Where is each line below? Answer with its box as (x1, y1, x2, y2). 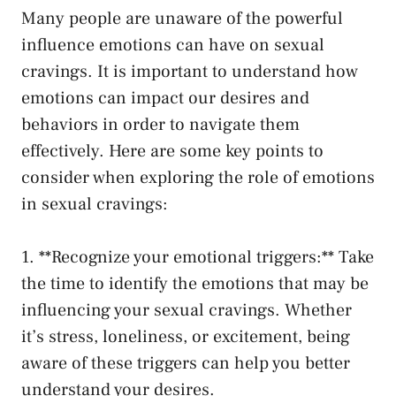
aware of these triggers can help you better (21, 352, 350, 376)
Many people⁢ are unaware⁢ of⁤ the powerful (21, 7, 343, 31)
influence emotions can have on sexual (21, 34, 324, 57)
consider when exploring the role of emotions (21, 166, 375, 190)
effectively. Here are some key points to (21, 140, 324, 164)
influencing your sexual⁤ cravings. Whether (21, 299, 352, 323)
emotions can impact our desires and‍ (21, 87, 309, 110)
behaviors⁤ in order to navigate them (21, 113, 300, 137)
